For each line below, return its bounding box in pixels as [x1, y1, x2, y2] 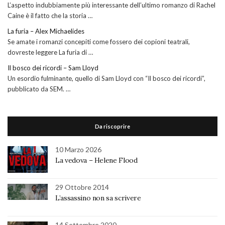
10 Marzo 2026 [55, 145, 101, 154]
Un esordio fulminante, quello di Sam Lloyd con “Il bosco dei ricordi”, [8, 74, 205, 83]
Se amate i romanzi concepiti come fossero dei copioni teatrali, [8, 38, 190, 46]
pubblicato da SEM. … [8, 85, 70, 93]
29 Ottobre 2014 [55, 183, 109, 192]
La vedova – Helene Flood [55, 156, 138, 165]
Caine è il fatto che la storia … [8, 12, 92, 20]
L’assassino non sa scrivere [55, 193, 141, 203]
